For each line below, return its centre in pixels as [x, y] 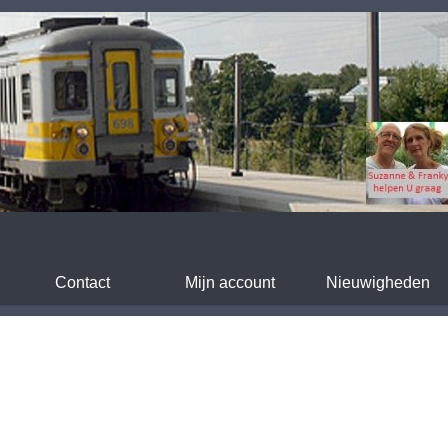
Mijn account [230, 282]
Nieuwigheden [378, 282]
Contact [82, 282]
